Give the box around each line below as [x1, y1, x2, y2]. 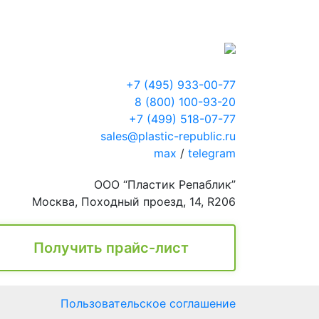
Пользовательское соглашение [61, 296, 236, 310]
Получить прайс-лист [33, 239, 189, 256]
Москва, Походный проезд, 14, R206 [32, 194, 236, 209]
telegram [188, 145, 236, 160]
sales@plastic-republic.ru [100, 128, 236, 143]
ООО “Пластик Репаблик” [94, 177, 236, 192]
